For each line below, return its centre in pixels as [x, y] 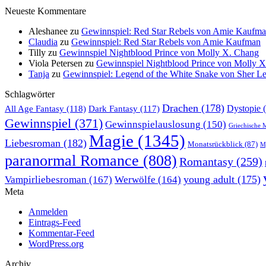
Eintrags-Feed [55, 223]
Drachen [180, 108]
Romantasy [206, 162]
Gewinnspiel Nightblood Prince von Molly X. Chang [159, 53]
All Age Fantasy [34, 109]
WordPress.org [56, 244]
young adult [209, 180]
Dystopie [244, 109]
